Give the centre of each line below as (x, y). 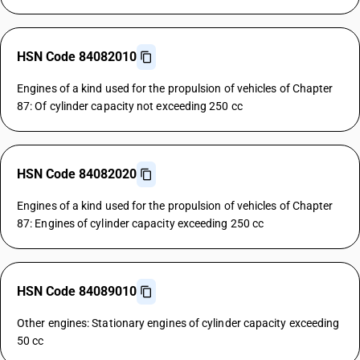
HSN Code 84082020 (77, 174)
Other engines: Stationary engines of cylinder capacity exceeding (178, 323)
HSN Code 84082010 (77, 57)
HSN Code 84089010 (77, 291)
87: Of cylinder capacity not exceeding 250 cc (130, 106)
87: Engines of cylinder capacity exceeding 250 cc (141, 223)
